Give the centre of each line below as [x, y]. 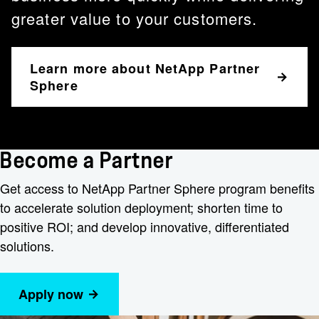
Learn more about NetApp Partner [145, 68]
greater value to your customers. [135, 18]
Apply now [51, 294]
